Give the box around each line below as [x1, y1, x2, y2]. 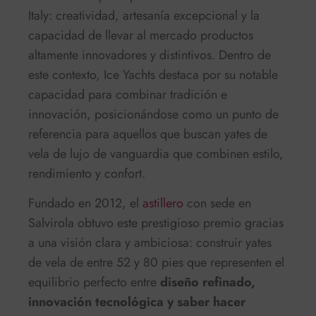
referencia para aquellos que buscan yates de [28, 125, 267, 144]
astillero [142, 194, 183, 213]
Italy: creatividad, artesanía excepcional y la [28, 6, 260, 25]
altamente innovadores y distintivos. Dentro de [28, 46, 271, 65]
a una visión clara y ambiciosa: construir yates [28, 233, 272, 253]
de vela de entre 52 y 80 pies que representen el [28, 253, 284, 272]
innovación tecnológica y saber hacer [28, 293, 245, 312]
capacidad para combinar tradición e [28, 85, 227, 104]
